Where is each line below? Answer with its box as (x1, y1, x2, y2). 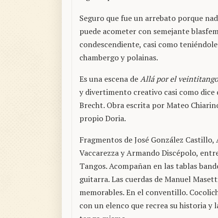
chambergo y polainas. (79, 52, 158, 63)
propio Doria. (79, 113, 126, 124)
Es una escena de (79, 73, 140, 85)
